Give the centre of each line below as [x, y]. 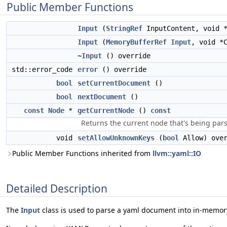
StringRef [124, 28]
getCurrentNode [106, 110]
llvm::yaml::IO [177, 153]
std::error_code [44, 69]
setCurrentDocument [114, 83]
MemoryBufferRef [136, 42]
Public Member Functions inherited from [82, 153]
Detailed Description [57, 188]
